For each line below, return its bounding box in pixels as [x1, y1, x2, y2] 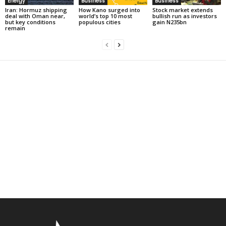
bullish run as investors [152, 12, 217, 20]
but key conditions [5, 18, 55, 26]
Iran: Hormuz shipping [5, 6, 67, 14]
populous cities [78, 18, 121, 26]
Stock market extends [152, 6, 213, 14]
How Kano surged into [78, 6, 140, 14]
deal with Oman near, [5, 12, 65, 20]
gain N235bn [152, 18, 187, 26]
